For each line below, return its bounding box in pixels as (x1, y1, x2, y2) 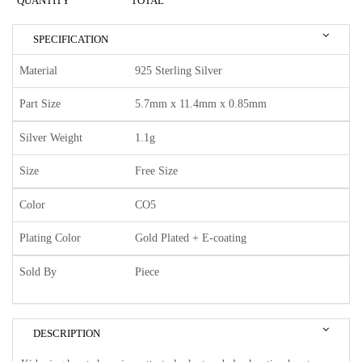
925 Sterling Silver (135, 65, 222, 78)
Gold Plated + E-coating (135, 232, 246, 245)
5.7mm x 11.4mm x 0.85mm (135, 98, 267, 111)
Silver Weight (19, 132, 82, 145)
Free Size (135, 165, 178, 178)
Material (19, 65, 57, 78)
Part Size (19, 98, 61, 111)
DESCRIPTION (33, 327, 100, 340)
